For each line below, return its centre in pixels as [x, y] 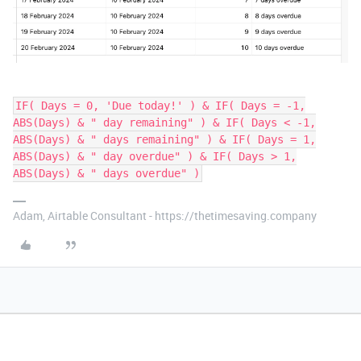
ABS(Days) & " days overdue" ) [106, 173]
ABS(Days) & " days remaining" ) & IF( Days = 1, [164, 139]
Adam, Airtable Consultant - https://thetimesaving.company [165, 215]
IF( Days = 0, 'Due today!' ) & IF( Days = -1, [160, 105]
